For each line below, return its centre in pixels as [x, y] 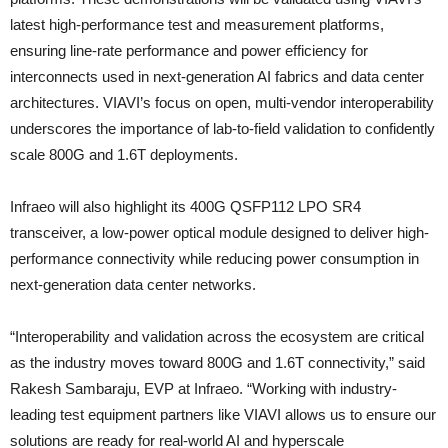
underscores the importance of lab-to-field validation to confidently [222, 128]
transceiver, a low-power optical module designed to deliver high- [219, 232]
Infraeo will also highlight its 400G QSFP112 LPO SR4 [185, 206]
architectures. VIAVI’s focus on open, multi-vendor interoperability [222, 102]
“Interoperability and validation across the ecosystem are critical [217, 336]
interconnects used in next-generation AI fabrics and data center [217, 76]
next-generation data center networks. [133, 284]
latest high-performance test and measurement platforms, [197, 24]
